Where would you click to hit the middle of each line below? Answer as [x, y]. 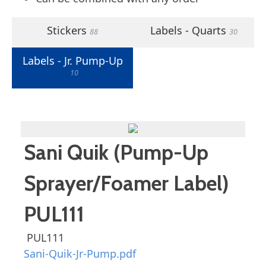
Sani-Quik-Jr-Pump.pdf [80, 254]
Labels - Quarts [188, 30]
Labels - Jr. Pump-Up [72, 61]
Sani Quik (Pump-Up [116, 152]
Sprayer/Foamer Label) [126, 183]
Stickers [67, 30]
